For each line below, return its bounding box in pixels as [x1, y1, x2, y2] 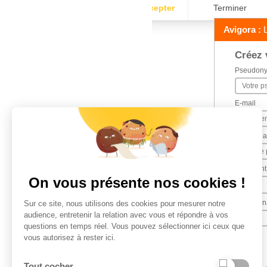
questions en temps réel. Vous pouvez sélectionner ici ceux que [24, 221, 244, 231]
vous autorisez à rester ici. [24, 232, 116, 242]
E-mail [235, 99, 256, 107]
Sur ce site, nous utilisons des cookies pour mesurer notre [24, 198, 225, 208]
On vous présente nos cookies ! [29, 174, 246, 191]
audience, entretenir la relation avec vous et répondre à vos [24, 210, 228, 219]
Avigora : [223, 24, 261, 35]
